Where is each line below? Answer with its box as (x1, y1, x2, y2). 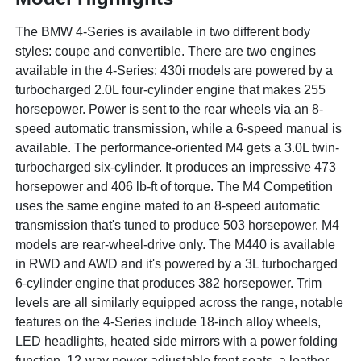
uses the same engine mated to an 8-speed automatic (15, 198, 321, 213)
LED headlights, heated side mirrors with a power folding (15, 334, 338, 348)
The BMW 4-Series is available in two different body (15, 24, 311, 39)
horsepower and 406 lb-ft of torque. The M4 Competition (15, 179, 334, 193)
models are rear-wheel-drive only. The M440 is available (15, 237, 336, 251)
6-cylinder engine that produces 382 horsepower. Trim (15, 276, 322, 290)
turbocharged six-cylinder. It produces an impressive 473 (15, 160, 337, 174)
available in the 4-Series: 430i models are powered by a (15, 63, 334, 77)
